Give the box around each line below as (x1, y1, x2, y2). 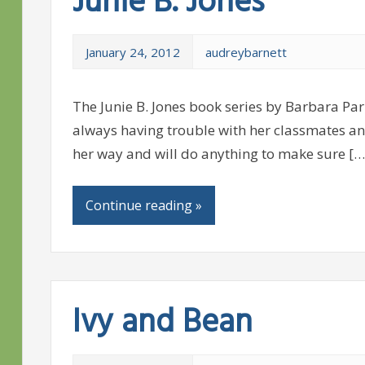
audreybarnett (204, 43, 287, 60)
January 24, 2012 (85, 43, 180, 60)
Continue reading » (85, 196, 202, 214)
